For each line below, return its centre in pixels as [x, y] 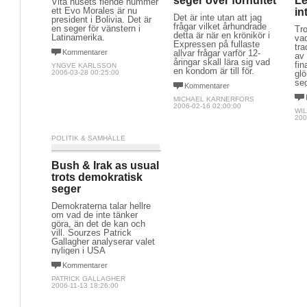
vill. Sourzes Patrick [91, 233]
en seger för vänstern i [96, 28]
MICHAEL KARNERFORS [213, 99]
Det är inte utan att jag [217, 17]
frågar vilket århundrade [220, 26]
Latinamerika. [78, 37]
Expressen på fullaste [216, 44]
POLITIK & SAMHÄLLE [88, 138]
